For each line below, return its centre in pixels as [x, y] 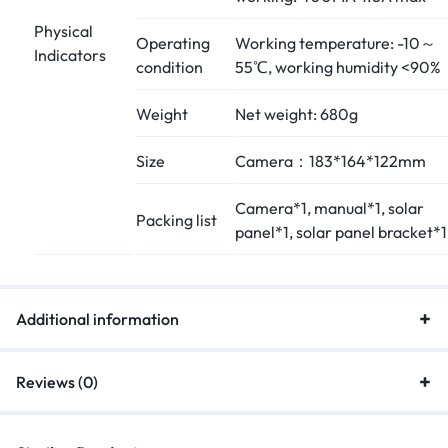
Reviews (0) [57, 381]
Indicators [70, 54]
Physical [63, 30]
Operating [173, 42]
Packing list [176, 219]
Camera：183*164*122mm [330, 160]
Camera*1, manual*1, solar [329, 207]
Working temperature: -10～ [335, 42]
